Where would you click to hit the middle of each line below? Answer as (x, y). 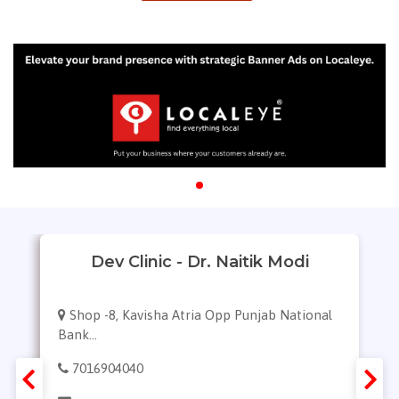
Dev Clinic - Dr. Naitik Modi (199, 262)
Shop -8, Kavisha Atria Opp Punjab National (201, 314)
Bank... (77, 334)
